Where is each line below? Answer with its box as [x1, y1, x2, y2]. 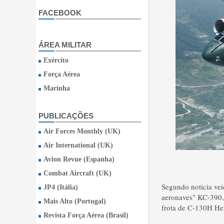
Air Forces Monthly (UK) [43, 127, 120, 135]
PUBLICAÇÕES [38, 111, 93, 120]
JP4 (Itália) [43, 183, 78, 191]
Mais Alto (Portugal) [43, 197, 106, 205]
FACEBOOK [38, 8, 81, 17]
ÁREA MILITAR [38, 40, 91, 49]
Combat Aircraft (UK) [43, 169, 111, 177]
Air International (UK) [43, 141, 113, 149]
